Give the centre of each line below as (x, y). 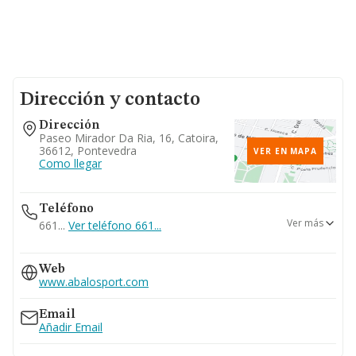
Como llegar (70, 163)
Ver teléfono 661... (115, 225)
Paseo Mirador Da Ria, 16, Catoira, (129, 138)
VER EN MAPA (285, 151)
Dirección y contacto (110, 100)
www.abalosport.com (94, 282)
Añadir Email (71, 327)
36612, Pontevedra (88, 151)
